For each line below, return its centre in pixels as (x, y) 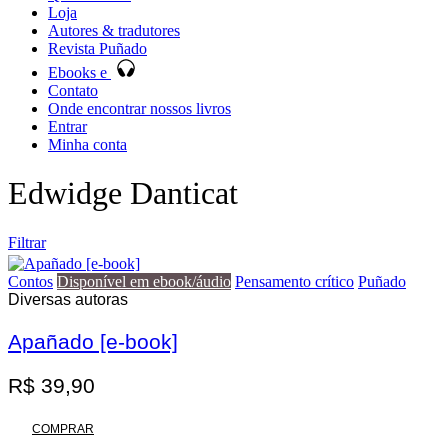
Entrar (67, 126)
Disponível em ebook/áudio (144, 281)
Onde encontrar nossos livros (139, 108)
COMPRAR (63, 429)
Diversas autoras (68, 299)
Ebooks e (79, 72)
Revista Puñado (97, 48)
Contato (73, 90)
